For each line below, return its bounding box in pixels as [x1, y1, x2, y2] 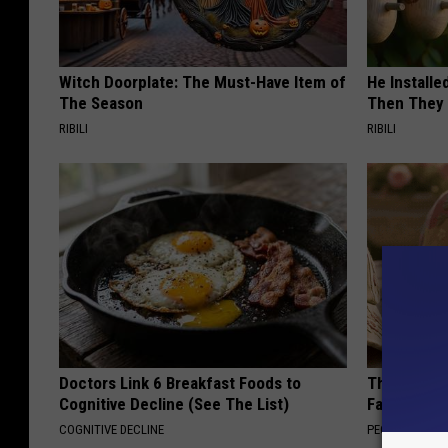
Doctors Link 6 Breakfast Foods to [59, 372, 301, 393]
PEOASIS [367, 421, 413, 437]
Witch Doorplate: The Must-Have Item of [59, 71, 346, 92]
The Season [59, 92, 143, 113]
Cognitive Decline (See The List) [59, 393, 289, 414]
